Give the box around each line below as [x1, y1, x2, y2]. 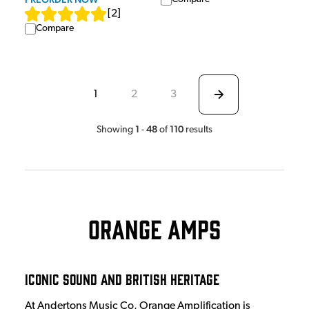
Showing [97, 124, 135, 135]
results [186, 124, 212, 135]
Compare [36, 23, 74, 34]
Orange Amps [88, 212, 221, 243]
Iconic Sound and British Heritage [25, 269, 219, 287]
